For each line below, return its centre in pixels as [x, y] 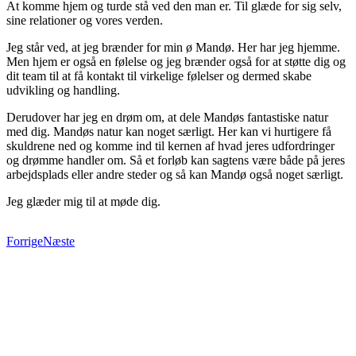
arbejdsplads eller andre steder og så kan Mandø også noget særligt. [175, 174]
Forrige [25, 241]
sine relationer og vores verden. [85, 20]
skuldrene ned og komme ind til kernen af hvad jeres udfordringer [170, 145]
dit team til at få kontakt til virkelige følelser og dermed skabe [159, 75]
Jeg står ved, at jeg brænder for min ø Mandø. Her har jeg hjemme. [173, 47]
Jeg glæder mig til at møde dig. [83, 201]
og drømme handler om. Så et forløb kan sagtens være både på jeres [176, 160]
